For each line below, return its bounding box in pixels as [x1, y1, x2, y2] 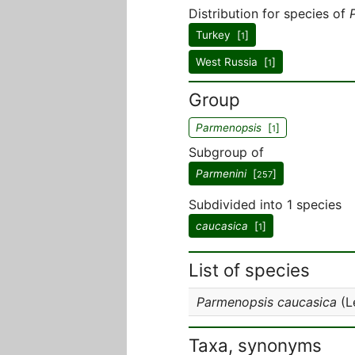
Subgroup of [189, 144, 264, 160]
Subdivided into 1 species [189, 197, 342, 212]
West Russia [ [196, 55, 268, 68]
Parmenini [196, 167, 246, 180]
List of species [189, 259, 310, 281]
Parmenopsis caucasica [197, 294, 337, 310]
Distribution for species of [189, 6, 349, 21]
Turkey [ [196, 29, 241, 41]
